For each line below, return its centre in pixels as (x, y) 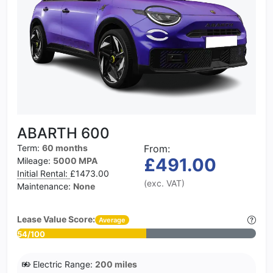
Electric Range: (63, 264)
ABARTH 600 (63, 133)
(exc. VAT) (164, 183)
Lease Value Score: (56, 219)
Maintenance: (45, 186)
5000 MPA (75, 161)
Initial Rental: (44, 174)
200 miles (116, 264)
